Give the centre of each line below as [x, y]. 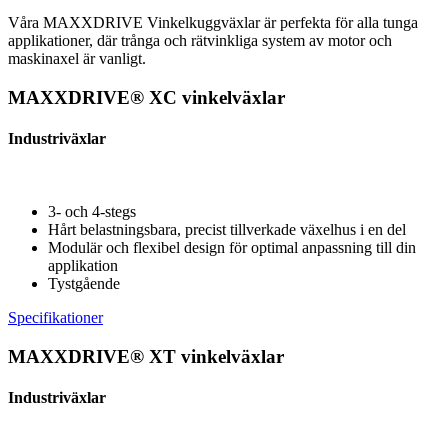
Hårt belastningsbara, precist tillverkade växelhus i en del [227, 230]
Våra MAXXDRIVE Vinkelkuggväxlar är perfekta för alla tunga [213, 22]
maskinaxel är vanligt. [77, 58]
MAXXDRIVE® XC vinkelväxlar [146, 97]
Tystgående [84, 284]
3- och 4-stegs [92, 212]
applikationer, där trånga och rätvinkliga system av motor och [200, 40]
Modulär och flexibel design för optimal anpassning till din [232, 248]
